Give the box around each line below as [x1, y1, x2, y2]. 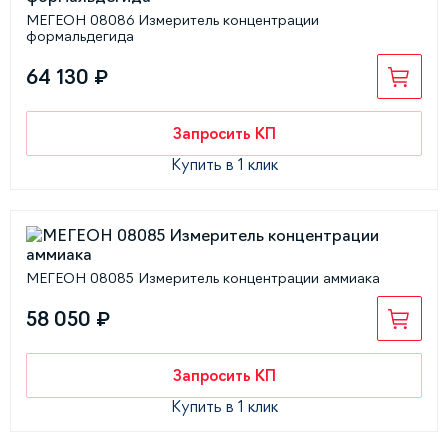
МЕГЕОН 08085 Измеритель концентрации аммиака [26, 271, 380, 285]
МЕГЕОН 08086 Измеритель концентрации [26, 13, 319, 27]
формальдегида [26, 29, 134, 43]
